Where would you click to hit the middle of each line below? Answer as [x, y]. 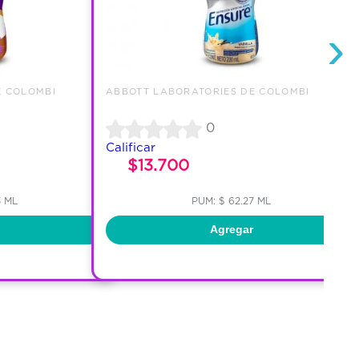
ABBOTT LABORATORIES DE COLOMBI [208, 91]
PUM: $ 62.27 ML [232, 200]
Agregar [231, 230]
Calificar [130, 147]
